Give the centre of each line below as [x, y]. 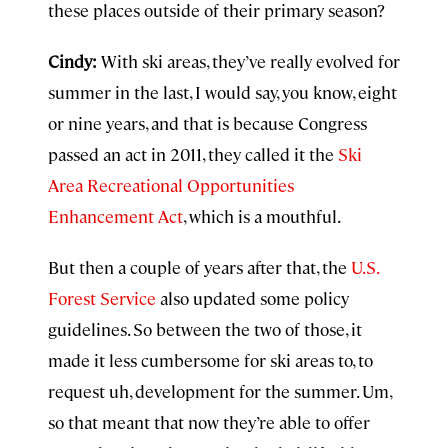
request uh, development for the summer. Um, [219, 391]
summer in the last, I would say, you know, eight [222, 92]
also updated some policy [254, 298]
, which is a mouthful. [262, 216]
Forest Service [104, 298]
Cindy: [72, 61]
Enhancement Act [115, 216]
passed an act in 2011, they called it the [193, 154]
